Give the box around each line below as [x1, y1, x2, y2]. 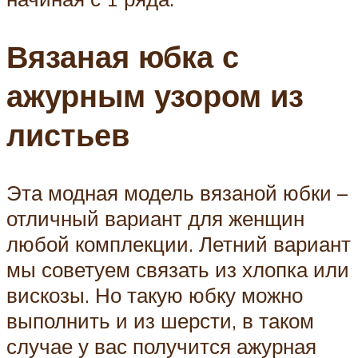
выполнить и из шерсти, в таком [6, 308, 314, 333]
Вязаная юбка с [6, 37, 239, 77]
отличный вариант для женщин [6, 205, 304, 231]
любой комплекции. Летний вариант [6, 231, 351, 257]
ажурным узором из [6, 76, 304, 116]
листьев [6, 115, 129, 155]
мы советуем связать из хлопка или [6, 257, 349, 282]
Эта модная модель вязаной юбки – [6, 180, 348, 205]
